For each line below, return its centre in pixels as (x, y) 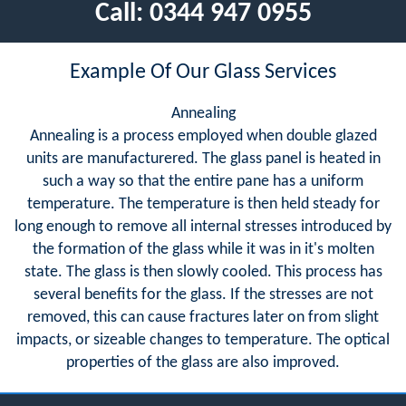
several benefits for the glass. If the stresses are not (203, 295)
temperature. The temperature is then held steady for (203, 204)
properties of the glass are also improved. (203, 362)
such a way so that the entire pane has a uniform (203, 181)
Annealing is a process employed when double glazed (203, 136)
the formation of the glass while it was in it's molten (203, 249)
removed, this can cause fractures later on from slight (203, 317)
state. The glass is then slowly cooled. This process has (203, 272)
